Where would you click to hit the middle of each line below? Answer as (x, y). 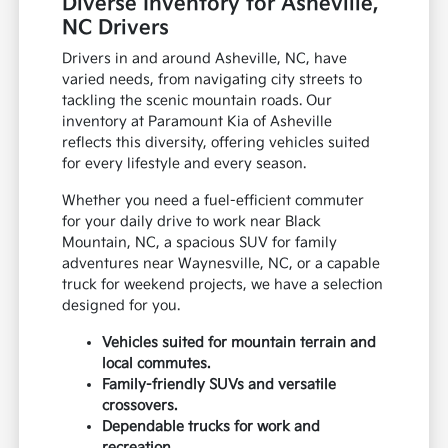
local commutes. (156, 364)
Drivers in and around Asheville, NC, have (205, 59)
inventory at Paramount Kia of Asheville (197, 122)
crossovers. (140, 406)
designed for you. (121, 306)
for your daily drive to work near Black (192, 222)
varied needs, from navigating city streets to (212, 80)
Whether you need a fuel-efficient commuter (213, 201)
